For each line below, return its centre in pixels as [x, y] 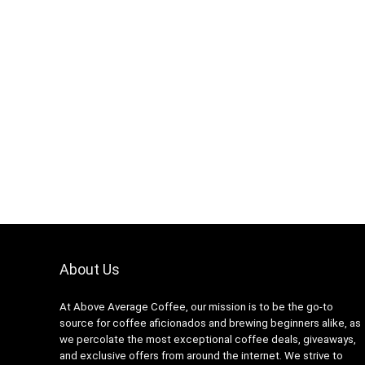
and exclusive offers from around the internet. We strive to [201, 356]
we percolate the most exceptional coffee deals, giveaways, [207, 340]
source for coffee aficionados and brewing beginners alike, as [210, 323]
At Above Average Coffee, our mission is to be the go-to [196, 307]
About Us [89, 270]
